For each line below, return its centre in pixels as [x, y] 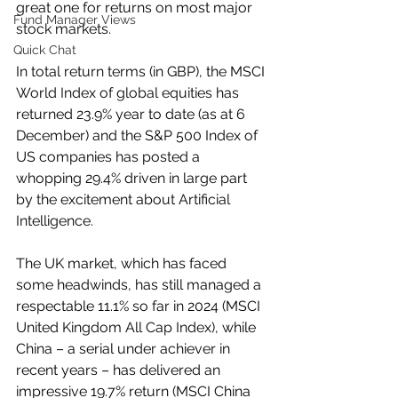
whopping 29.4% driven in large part [133, 178]
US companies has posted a [110, 157]
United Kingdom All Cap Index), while [138, 327]
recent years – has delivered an [120, 370]
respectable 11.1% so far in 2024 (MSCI [140, 306]
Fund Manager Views [75, 20]
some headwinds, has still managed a [140, 285]
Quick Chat [45, 50]
